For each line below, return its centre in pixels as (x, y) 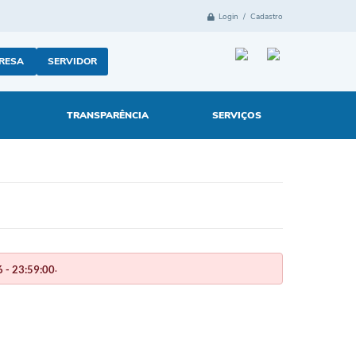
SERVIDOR (72, 62)
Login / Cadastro (251, 16)
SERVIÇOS (236, 115)
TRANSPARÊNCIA (107, 115)
